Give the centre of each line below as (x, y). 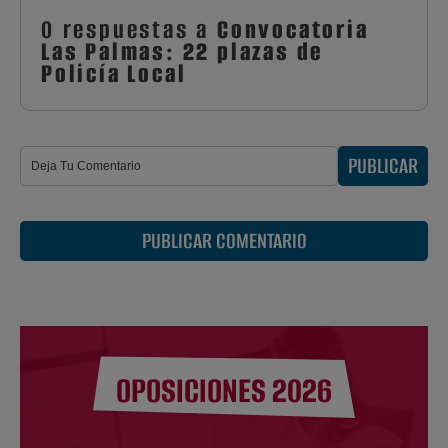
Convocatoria (293, 30)
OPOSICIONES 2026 (224, 391)
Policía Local (114, 74)
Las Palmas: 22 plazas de (182, 52)
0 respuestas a (129, 30)
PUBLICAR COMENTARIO (224, 241)
